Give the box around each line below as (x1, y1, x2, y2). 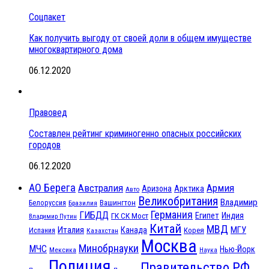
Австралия (78, 182, 123, 195)
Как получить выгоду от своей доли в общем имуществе (29, 32, 252, 44)
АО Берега (29, 181, 76, 195)
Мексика (49, 246, 76, 255)
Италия (58, 225, 84, 236)
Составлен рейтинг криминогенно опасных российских (29, 128, 241, 140)
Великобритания (138, 194, 218, 209)
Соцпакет (29, 11, 65, 23)
